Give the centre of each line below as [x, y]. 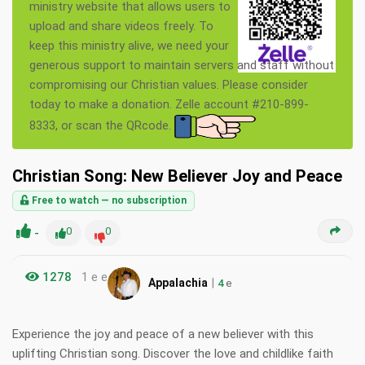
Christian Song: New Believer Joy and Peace [177, 176]
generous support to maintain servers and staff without [182, 66]
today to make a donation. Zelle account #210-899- [169, 105]
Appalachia [178, 282]
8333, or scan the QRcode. [102, 126]
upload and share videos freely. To [121, 26]
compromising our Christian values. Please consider [169, 85]
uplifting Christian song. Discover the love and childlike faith [173, 354]
